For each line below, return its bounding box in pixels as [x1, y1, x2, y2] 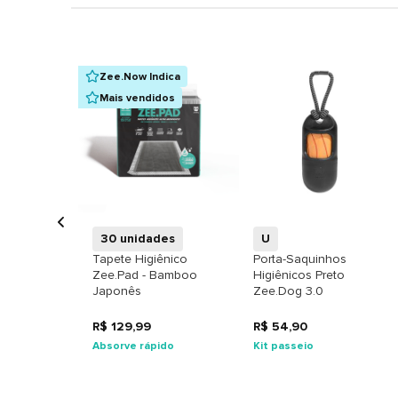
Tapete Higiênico [92, 251, 187, 267]
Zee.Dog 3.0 [253, 283, 324, 299]
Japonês [92, 283, 141, 299]
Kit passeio [253, 338, 314, 353]
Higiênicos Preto [253, 267, 346, 283]
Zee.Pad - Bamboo [92, 267, 197, 283]
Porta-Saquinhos [253, 251, 347, 267]
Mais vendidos [99, 91, 175, 105]
